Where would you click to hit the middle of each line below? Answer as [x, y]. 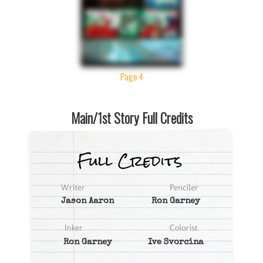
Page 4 [131, 76]
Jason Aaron [87, 202]
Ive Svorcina [176, 243]
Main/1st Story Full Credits [131, 118]
